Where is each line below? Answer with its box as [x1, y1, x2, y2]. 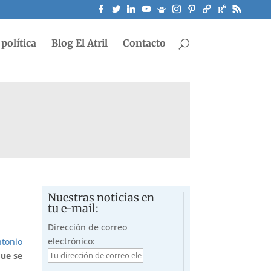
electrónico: [47, 235, 95, 247]
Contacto [122, 36, 166, 49]
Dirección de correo [47, 221, 127, 233]
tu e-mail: [47, 201, 99, 215]
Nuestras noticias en [47, 190, 154, 204]
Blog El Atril [51, 36, 108, 49]
